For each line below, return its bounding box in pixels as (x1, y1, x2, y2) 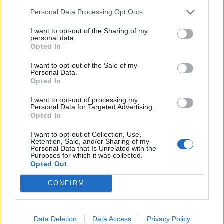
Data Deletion (33, 214, 77, 223)
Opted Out (30, 159, 67, 168)
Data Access (92, 214, 131, 223)
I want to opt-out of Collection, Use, (30, 130, 141, 138)
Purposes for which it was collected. (30, 151, 143, 159)
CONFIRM (47, 179, 85, 187)
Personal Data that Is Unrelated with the (30, 144, 156, 152)
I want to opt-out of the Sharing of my (30, 26, 148, 35)
